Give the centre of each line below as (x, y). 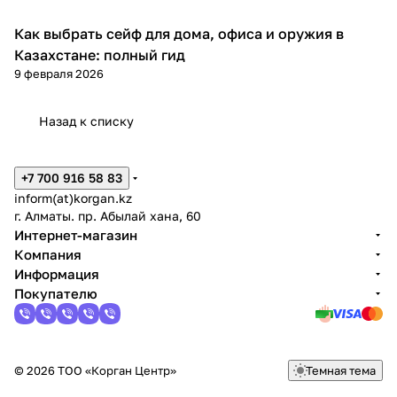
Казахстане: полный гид (100, 54)
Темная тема (341, 370)
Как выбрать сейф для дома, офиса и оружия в (179, 33)
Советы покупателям (91, 36)
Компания (48, 254)
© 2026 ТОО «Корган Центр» (95, 370)
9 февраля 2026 (59, 73)
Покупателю (56, 293)
